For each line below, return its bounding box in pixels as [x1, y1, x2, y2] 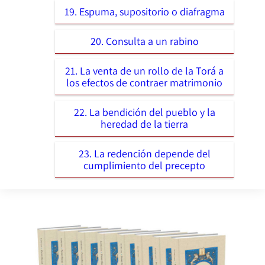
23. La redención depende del [78, 146, 211, 160]
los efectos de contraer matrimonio [66, 75, 222, 89]
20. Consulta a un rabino [90, 34, 199, 48]
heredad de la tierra [101, 117, 188, 131]
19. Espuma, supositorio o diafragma [64, 4, 225, 18]
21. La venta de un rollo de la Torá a [65, 63, 224, 77]
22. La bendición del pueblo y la [73, 105, 215, 119]
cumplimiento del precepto [83, 158, 205, 172]
